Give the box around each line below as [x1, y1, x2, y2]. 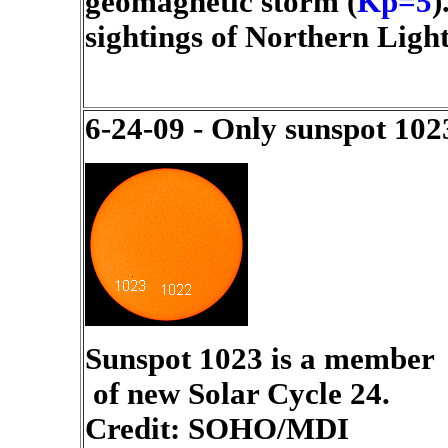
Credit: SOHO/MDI [84, 412, 349, 446]
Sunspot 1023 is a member [84, 342, 435, 376]
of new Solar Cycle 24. [84, 377, 390, 411]
